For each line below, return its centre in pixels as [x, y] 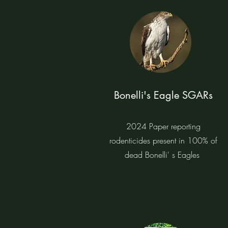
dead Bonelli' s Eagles [163, 155]
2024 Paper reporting [163, 126]
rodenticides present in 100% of [163, 140]
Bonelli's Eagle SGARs [163, 95]
